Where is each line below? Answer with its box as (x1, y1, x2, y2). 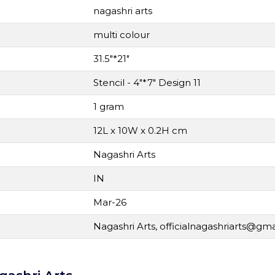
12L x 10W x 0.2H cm (93, 125, 187, 136)
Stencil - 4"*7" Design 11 (93, 77, 201, 88)
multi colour (93, 29, 150, 41)
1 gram (93, 101, 124, 112)
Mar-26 (93, 196, 126, 208)
